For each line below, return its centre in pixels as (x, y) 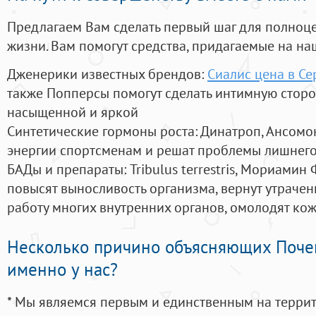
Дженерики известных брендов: (107, 74)
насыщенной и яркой (73, 112)
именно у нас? (62, 270)
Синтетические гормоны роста (101, 131)
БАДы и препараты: (68, 169)
